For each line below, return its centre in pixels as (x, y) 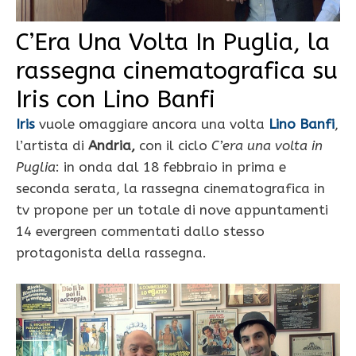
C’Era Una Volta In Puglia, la (173, 42)
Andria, (110, 145)
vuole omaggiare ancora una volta (152, 124)
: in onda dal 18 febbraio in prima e (171, 166)
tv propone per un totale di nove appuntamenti (172, 209)
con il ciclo (173, 145)
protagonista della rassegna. (111, 252)
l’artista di (50, 145)
